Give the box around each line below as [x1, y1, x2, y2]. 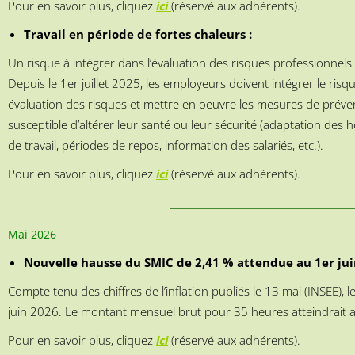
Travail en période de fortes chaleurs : [24, 25, 252, 42]
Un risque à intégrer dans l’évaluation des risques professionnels [8, 54, 352, 71]
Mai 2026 [8, 227, 56, 242]
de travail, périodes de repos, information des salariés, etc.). [8, 136, 323, 153]
